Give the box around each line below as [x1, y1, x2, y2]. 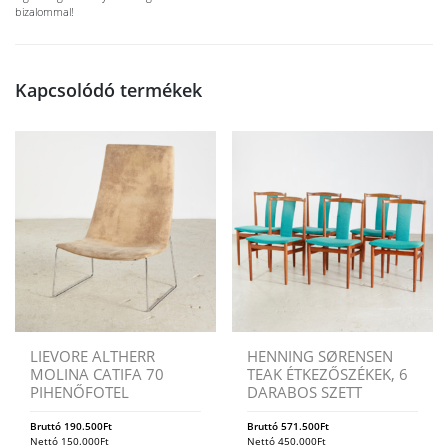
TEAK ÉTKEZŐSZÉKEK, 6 [247, 363, 409, 384]
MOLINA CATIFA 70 [30, 363, 164, 384]
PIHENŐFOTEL [30, 381, 129, 402]
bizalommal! [15, 4, 74, 20]
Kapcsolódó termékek [15, 78, 202, 103]
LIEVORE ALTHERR [30, 345, 155, 366]
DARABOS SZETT [247, 381, 363, 402]
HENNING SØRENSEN [247, 345, 394, 366]
